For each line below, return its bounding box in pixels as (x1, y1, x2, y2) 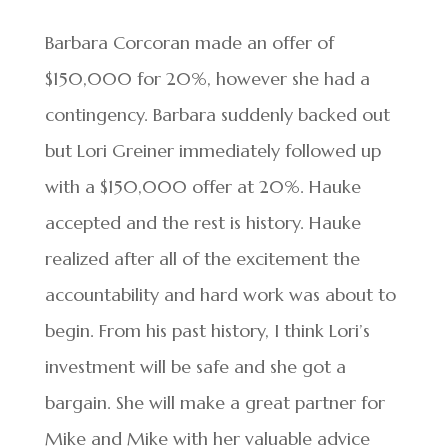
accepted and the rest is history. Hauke (44, 211, 361, 235)
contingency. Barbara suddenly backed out (44, 103, 390, 127)
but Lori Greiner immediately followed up (44, 139, 381, 163)
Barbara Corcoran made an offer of (44, 31, 334, 55)
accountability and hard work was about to (44, 283, 396, 307)
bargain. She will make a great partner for (44, 391, 385, 415)
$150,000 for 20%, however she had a (44, 67, 370, 91)
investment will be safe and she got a (44, 355, 346, 379)
